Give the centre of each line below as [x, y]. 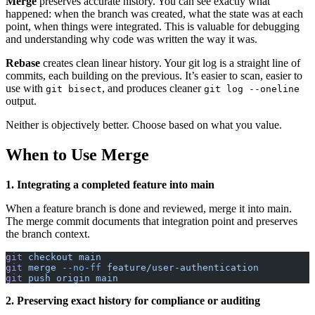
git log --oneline [252, 89]
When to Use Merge [77, 154]
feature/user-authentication [180, 267]
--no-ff [79, 267]
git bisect [74, 89]
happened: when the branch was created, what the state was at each [154, 14]
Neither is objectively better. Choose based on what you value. [144, 125]
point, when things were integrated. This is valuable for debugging [153, 27]
